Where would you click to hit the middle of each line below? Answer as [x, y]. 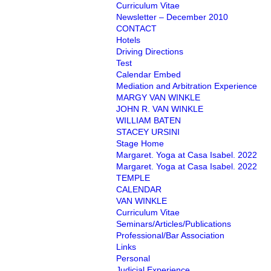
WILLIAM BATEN [149, 120]
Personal [133, 258]
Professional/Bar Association [170, 235]
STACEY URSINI [148, 132]
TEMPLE [133, 178]
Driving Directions [150, 51]
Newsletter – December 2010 [172, 17]
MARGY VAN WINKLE [158, 97]
